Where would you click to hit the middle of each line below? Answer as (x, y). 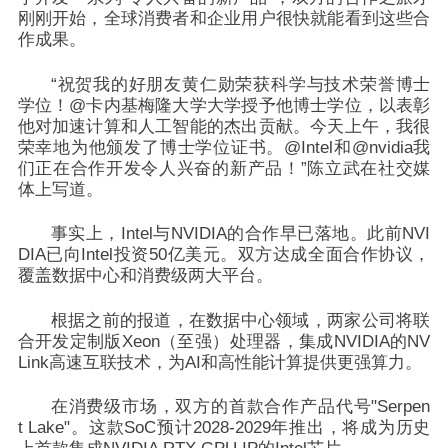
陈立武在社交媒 (368, 168)
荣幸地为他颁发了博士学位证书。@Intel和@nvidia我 (224, 147)
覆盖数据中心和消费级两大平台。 (145, 276)
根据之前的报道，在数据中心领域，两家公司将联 (240, 320)
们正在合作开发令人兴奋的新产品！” (162, 168)
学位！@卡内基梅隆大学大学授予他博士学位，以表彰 (224, 105)
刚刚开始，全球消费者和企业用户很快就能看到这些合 (224, 18)
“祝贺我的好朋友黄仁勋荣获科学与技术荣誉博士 (240, 84)
